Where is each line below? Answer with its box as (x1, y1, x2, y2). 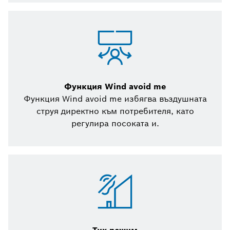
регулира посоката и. (71, 118, 159, 129)
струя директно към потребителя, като (36, 106, 194, 117)
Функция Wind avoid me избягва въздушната (23, 93, 207, 105)
